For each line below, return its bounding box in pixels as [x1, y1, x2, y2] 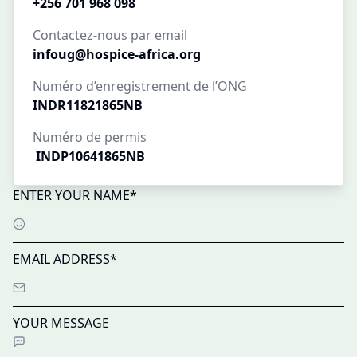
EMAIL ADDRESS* [13, 250, 117, 268]
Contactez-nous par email [33, 26, 187, 44]
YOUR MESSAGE [13, 314, 109, 331]
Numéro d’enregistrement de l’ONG [33, 77, 247, 95]
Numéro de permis [33, 128, 147, 146]
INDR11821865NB [33, 96, 143, 114]
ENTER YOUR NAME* [13, 186, 137, 204]
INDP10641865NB [33, 147, 145, 165]
